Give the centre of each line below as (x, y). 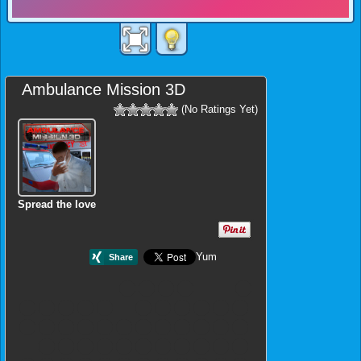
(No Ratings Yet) (218, 109)
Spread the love (57, 205)
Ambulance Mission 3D (104, 89)
